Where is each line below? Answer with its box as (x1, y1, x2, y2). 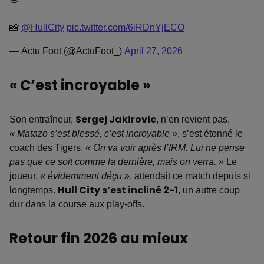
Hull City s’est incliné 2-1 (58, 183, 178, 197)
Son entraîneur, (9, 113, 75, 127)
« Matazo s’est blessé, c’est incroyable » (9, 127, 177, 141)
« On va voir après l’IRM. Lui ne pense (85, 141, 245, 155)
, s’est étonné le (177, 127, 243, 141)
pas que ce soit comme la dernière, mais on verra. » (9, 155, 224, 169)
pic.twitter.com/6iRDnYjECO (67, 21, 184, 35)
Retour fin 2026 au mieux (9, 229, 188, 249)
